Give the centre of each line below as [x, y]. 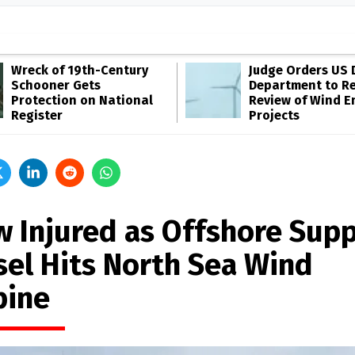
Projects [274, 115]
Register [37, 115]
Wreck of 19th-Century [80, 70]
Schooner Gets [56, 85]
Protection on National [82, 100]
